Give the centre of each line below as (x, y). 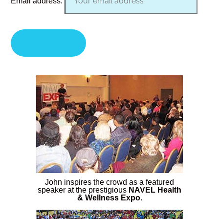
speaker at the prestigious (83, 190)
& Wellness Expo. (109, 198)
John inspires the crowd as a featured (109, 182)
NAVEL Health (155, 190)
